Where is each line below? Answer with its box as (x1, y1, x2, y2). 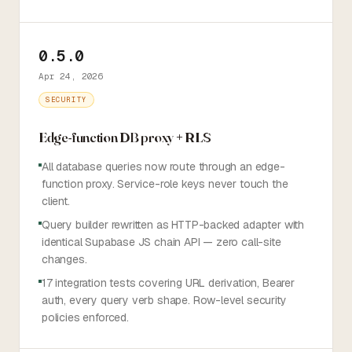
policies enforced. (42, 310, 129, 324)
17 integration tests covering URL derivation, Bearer (42, 276, 295, 290)
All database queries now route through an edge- (42, 159, 285, 174)
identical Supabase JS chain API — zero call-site (42, 235, 281, 249)
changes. (42, 252, 87, 266)
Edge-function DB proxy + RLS (38, 128, 211, 146)
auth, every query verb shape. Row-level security (42, 293, 287, 307)
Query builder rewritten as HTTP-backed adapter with (42, 218, 305, 232)
